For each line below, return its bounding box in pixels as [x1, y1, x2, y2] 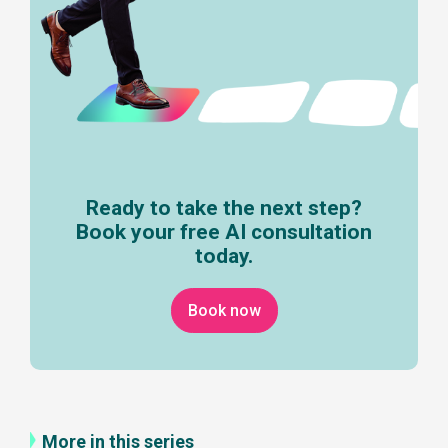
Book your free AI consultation [76, 220, 372, 245]
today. [195, 244, 253, 269]
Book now [187, 301, 261, 321]
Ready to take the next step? [86, 196, 362, 221]
